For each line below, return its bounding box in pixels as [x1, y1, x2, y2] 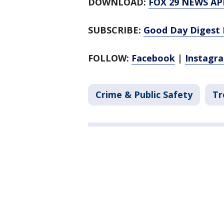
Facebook [131, 52, 175, 64]
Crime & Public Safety [95, 88, 192, 101]
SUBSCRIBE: [88, 24, 143, 36]
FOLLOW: [88, 52, 131, 64]
